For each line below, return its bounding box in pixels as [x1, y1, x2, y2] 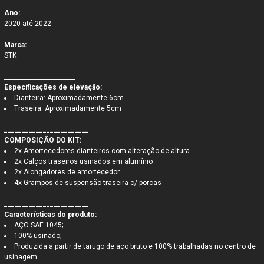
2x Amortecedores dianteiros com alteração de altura [14, 147, 190, 156]
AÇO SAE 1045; [14, 221, 64, 230]
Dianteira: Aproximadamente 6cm [14, 94, 124, 103]
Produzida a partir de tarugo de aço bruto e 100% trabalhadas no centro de [14, 242, 256, 251]
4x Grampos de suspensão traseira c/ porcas [14, 179, 162, 187]
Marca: [4, 41, 27, 49]
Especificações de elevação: [4, 83, 103, 92]
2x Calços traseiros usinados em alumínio [14, 157, 153, 166]
